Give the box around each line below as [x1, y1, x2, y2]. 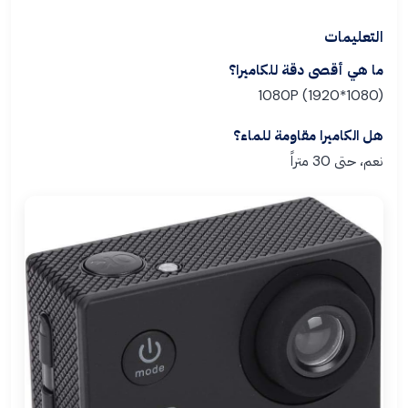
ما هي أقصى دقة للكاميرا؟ [229, 61, 383, 79]
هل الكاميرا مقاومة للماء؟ [233, 127, 383, 145]
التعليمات [324, 27, 383, 46]
